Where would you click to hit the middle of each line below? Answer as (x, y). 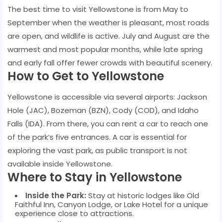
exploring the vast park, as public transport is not (97, 150)
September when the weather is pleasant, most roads (108, 22)
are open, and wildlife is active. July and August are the (109, 36)
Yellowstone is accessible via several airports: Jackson (107, 97)
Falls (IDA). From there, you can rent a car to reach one (108, 123)
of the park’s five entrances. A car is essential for (97, 137)
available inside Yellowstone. (60, 164)
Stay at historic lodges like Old (143, 195)
